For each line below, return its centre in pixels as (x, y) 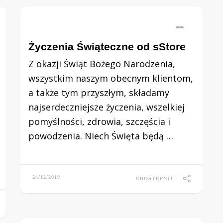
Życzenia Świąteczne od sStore (107, 47)
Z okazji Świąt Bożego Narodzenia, (102, 64)
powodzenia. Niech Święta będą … (101, 136)
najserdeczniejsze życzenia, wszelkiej (107, 107)
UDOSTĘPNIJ (154, 178)
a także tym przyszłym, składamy (99, 93)
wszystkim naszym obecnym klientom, (111, 78)
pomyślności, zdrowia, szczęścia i (100, 121)
